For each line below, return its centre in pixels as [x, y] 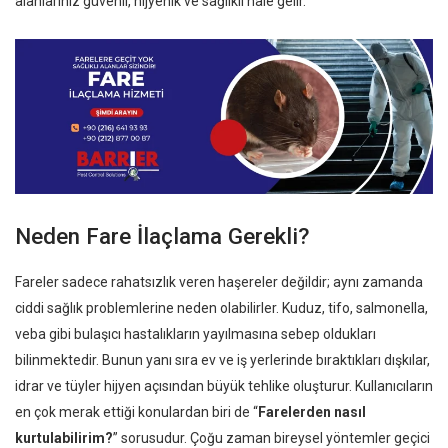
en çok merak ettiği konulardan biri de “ [136, 411]
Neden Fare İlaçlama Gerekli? [162, 235]
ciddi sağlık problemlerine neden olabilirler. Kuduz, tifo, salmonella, [221, 307]
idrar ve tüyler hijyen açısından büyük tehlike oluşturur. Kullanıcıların [224, 385]
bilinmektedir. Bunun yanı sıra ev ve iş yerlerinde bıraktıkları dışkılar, [222, 359]
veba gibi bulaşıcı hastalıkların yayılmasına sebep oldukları [195, 333]
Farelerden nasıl [312, 411]
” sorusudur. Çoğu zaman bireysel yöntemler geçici [271, 437]
